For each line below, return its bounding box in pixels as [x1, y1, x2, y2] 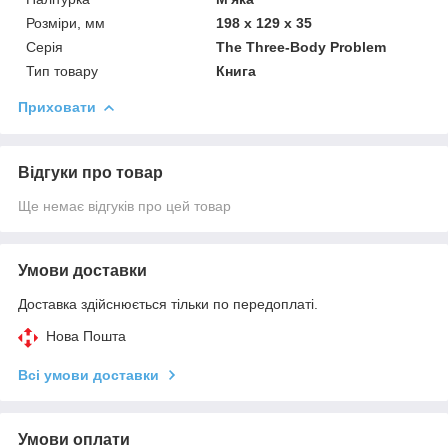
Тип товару [26, 62, 98, 79]
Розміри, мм [26, 14, 105, 31]
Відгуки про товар [18, 163, 163, 181]
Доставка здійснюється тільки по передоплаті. [18, 295, 318, 312]
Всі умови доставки [18, 366, 159, 383]
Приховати [18, 98, 96, 115]
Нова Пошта [46, 327, 126, 344]
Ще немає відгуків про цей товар [18, 197, 231, 214]
